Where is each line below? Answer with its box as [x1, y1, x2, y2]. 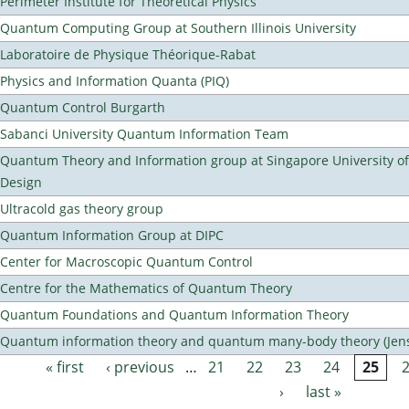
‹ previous [106, 357, 175, 378]
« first [46, 357, 85, 378]
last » [306, 382, 342, 403]
